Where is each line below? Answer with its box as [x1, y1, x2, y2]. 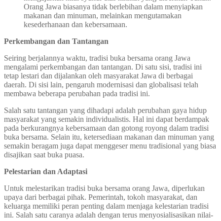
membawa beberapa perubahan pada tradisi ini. [4, 89, 150, 98]
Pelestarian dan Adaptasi [4, 167, 87, 176]
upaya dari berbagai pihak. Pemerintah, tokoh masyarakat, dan [4, 192, 197, 201]
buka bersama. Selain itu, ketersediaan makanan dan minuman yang [4, 132, 214, 141]
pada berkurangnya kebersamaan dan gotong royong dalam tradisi [4, 123, 209, 132]
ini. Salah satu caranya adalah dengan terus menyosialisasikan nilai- [4, 210, 213, 219]
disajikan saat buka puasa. [4, 150, 84, 159]
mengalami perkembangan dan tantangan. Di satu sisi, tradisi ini [4, 62, 202, 71]
